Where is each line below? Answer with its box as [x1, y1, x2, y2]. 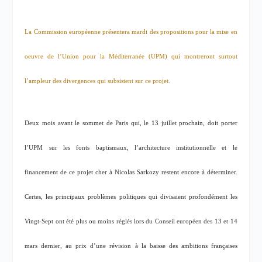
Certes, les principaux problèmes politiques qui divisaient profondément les [25, 194, 237, 201]
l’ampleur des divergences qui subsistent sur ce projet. [25, 78, 171, 84]
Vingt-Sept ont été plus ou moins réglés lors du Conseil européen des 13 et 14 [25, 218, 237, 225]
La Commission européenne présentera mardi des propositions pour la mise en [25, 29, 237, 35]
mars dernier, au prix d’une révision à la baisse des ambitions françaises [25, 243, 237, 250]
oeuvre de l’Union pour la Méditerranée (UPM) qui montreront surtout [25, 53, 237, 60]
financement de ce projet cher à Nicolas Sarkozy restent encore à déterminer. [25, 169, 237, 176]
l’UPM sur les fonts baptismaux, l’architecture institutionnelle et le [25, 144, 237, 151]
